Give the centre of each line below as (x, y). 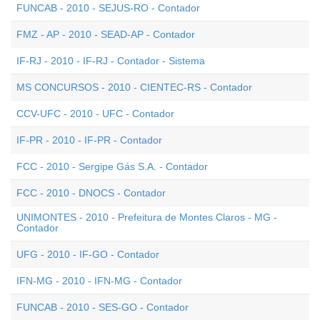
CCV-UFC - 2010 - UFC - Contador (95, 114)
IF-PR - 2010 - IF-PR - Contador (89, 140)
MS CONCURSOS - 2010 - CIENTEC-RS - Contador (134, 87)
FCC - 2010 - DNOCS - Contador (91, 193)
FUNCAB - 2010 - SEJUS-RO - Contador (108, 8)
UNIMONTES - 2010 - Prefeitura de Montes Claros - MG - (147, 217)
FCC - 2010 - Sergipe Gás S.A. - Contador (112, 166)
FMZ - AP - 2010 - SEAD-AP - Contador (106, 34)
